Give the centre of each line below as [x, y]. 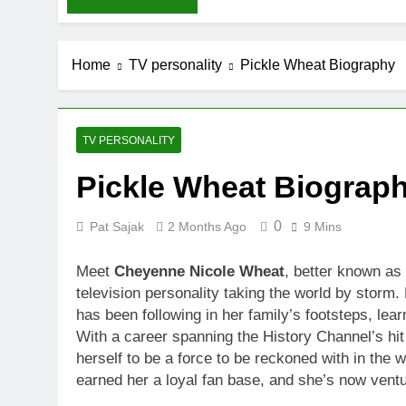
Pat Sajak [117, 227]
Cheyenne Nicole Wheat [199, 271]
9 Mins [323, 227]
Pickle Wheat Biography [318, 65]
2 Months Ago [207, 227]
